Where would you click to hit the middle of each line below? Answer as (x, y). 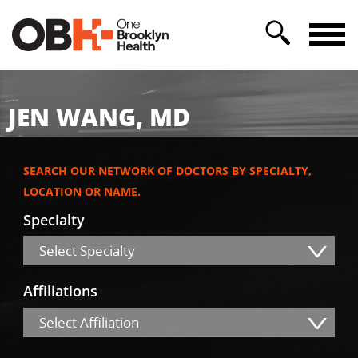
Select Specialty (87, 251)
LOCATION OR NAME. (82, 192)
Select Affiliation (89, 322)
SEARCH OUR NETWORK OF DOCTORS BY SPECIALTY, (167, 171)
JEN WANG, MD (99, 117)
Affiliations (60, 291)
